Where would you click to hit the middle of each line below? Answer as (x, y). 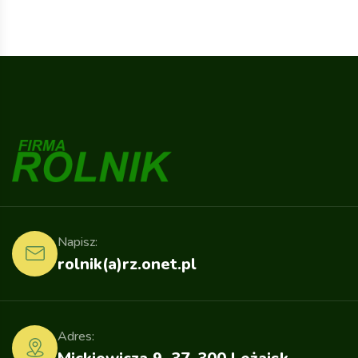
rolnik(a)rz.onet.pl (127, 265)
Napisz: (78, 243)
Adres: (76, 337)
